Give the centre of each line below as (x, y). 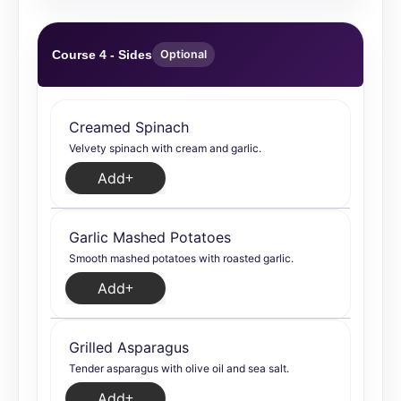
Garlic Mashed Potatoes (150, 237)
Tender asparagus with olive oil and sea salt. (179, 368)
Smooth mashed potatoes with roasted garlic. (181, 258)
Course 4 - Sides (102, 55)
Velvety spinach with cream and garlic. (165, 148)
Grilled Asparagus (129, 347)
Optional (183, 54)
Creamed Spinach (129, 127)
